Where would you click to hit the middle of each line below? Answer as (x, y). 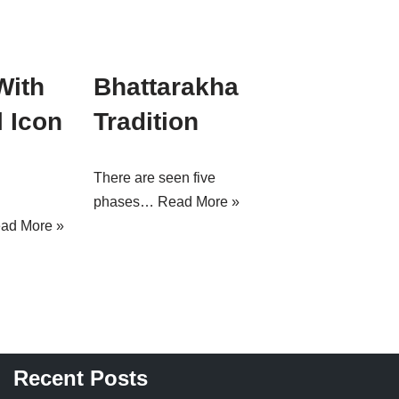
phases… (125, 202)
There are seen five (154, 178)
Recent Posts (81, 378)
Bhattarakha (166, 87)
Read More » (198, 202)
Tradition (146, 122)
